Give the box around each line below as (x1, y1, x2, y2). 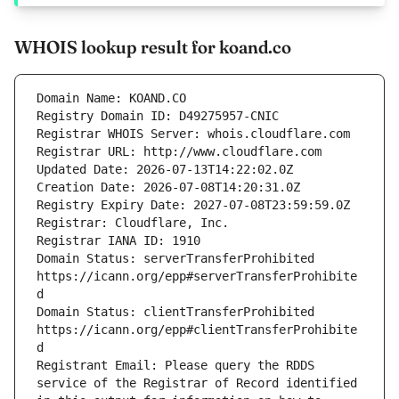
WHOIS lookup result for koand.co (14, 36, 291, 59)
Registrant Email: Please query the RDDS (37, 358, 314, 373)
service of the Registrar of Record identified (37, 376, 357, 391)
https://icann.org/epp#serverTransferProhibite (37, 269, 357, 284)
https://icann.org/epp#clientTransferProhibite (37, 322, 357, 338)
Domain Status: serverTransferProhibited (37, 251, 314, 266)
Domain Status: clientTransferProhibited (37, 305, 314, 320)
